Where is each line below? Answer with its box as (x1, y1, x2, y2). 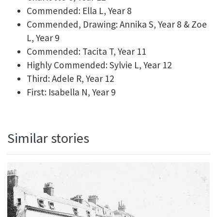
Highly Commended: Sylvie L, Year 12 (27, 59, 172, 71)
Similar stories (7, 129, 89, 147)
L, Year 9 (27, 32, 60, 44)
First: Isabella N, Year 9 (27, 86, 116, 98)
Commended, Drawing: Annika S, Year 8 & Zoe (27, 18, 207, 31)
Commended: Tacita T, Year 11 (27, 46, 146, 58)
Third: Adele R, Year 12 (27, 73, 114, 85)
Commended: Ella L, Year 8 (27, 5, 132, 17)
